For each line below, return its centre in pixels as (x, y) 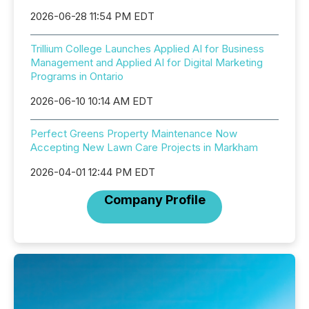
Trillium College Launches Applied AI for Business (147, 48)
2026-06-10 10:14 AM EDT (92, 101)
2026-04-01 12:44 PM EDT (93, 172)
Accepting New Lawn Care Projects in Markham (144, 147)
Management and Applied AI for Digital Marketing (147, 62)
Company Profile (154, 199)
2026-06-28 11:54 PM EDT (92, 16)
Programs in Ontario (77, 76)
